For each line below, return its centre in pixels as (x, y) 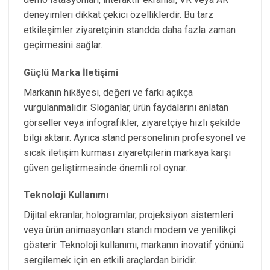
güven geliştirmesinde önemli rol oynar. (105, 168)
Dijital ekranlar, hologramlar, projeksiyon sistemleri (128, 215)
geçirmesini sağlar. (63, 45)
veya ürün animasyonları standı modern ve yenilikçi (130, 230)
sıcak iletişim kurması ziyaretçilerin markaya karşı (127, 152)
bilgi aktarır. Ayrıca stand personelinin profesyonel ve (135, 137)
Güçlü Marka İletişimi (71, 72)
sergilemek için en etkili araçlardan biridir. (110, 260)
